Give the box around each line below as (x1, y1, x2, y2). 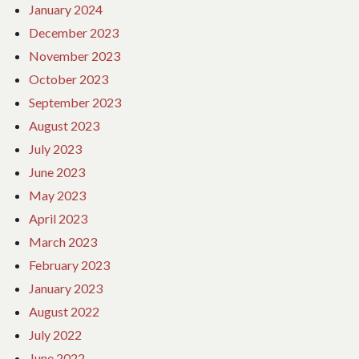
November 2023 (29, 47, 120, 63)
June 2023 (29, 163, 85, 179)
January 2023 (29, 280, 103, 296)
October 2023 (29, 71, 108, 87)
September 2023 (29, 94, 121, 110)
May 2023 (29, 187, 86, 203)
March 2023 (29, 233, 97, 249)
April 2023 (29, 210, 87, 226)
